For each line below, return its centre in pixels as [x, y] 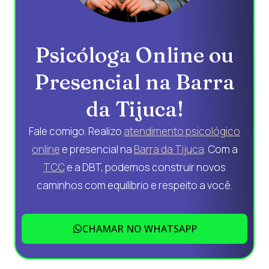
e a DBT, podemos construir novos [145, 167]
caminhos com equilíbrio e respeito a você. [134, 185]
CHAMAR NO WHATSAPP [139, 228]
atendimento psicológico [182, 131]
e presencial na [97, 149]
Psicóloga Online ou [134, 55]
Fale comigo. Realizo [76, 131]
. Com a [221, 149]
